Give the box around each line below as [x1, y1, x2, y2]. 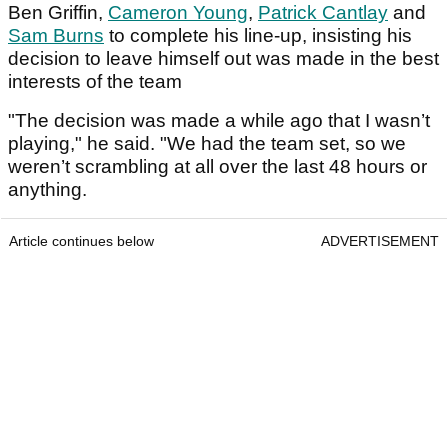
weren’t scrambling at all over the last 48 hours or [8, 156, 427, 178]
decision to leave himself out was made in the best [8, 48, 439, 70]
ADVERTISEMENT [321, 233, 439, 250]
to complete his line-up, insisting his [104, 25, 412, 47]
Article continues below [9, 233, 154, 250]
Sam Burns [8, 25, 104, 47]
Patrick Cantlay [258, 2, 388, 24]
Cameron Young [108, 2, 248, 24]
